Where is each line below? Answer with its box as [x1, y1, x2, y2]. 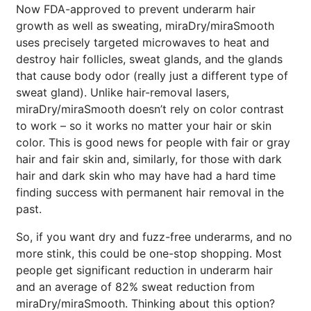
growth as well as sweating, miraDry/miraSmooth [16, 19, 274, 33]
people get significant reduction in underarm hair [16, 263, 273, 277]
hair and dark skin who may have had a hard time [16, 169, 276, 183]
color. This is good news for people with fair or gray [16, 135, 290, 149]
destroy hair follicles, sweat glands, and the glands [16, 52, 283, 66]
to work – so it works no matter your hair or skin [16, 119, 271, 133]
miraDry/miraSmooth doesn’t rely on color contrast [16, 102, 284, 116]
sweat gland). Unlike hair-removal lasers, [16, 85, 229, 99]
